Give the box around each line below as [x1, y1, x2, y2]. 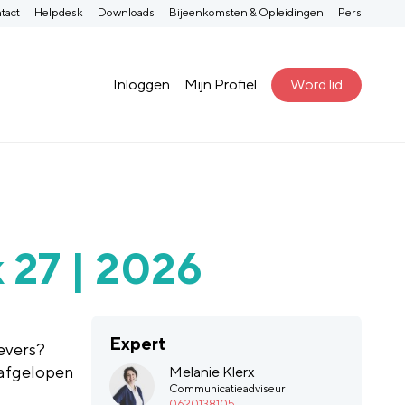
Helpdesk [34, 5, 83, 19]
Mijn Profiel [184, 75, 258, 93]
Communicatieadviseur [169, 381, 287, 395]
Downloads [98, 5, 155, 19]
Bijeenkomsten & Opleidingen [169, 5, 324, 19]
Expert [109, 334, 166, 354]
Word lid [290, 75, 344, 93]
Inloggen [113, 75, 171, 93]
